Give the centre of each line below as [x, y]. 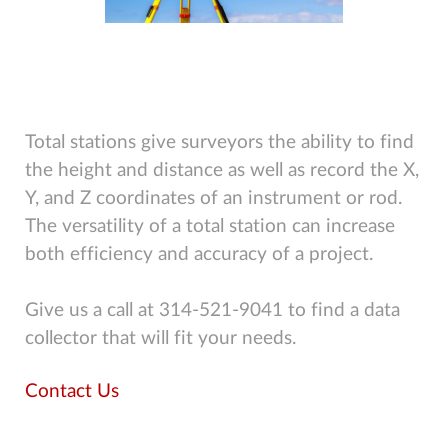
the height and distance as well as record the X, [222, 170]
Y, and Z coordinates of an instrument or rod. [213, 198]
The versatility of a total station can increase [210, 226]
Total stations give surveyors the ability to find [219, 142]
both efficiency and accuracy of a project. [199, 254]
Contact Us [72, 391]
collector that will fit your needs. [160, 338]
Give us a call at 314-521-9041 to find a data [212, 310]
